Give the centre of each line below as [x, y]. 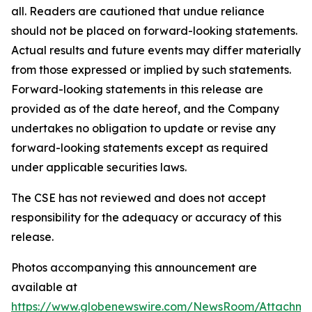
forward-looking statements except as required [140, 148]
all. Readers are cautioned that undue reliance [138, 11]
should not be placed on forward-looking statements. [154, 31]
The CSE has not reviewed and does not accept [139, 198]
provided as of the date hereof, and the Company [145, 109]
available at [44, 287]
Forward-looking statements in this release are [137, 89]
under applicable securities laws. [99, 167]
